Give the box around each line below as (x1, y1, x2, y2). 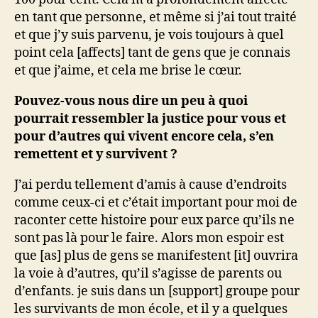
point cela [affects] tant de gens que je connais (14, 45, 290, 61)
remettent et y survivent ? (14, 146, 177, 163)
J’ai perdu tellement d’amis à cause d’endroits (14, 177, 287, 193)
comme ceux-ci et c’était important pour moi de (14, 194, 297, 211)
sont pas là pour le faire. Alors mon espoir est (14, 230, 284, 246)
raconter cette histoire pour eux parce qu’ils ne (14, 212, 295, 229)
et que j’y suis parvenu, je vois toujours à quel (14, 27, 284, 43)
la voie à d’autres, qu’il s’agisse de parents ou (14, 265, 282, 282)
